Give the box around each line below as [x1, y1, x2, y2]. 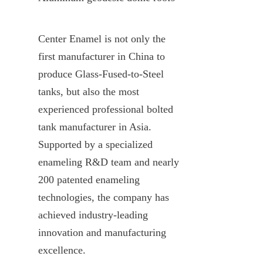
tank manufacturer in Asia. [38, 120, 151, 133]
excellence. [38, 244, 86, 256]
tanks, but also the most [38, 85, 139, 97]
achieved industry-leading [38, 208, 148, 221]
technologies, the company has [38, 191, 169, 203]
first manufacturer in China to [38, 50, 165, 62]
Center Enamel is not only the [38, 32, 166, 45]
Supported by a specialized [38, 138, 153, 150]
